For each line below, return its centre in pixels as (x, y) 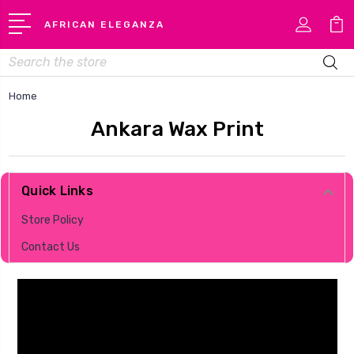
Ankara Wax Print (177, 129)
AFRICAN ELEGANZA (105, 24)
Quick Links (57, 190)
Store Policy (53, 220)
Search (27, 57)
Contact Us (51, 247)
